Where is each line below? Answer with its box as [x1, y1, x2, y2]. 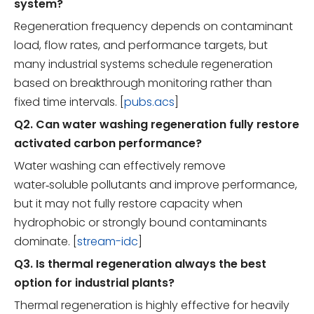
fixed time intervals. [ [14, 94, 124, 111]
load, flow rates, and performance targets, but [14, 37, 268, 54]
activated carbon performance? [14, 135, 202, 152]
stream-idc [77, 233, 138, 250]
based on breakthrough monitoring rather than [14, 75, 272, 92]
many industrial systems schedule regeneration [14, 56, 273, 73]
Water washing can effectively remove [14, 158, 226, 175]
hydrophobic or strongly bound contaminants [14, 214, 267, 231]
